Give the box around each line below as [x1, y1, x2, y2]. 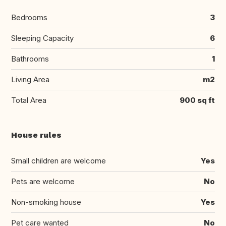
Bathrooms [11, 54, 49, 64]
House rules [11, 130, 62, 140]
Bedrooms [11, 13, 47, 23]
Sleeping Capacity [11, 33, 74, 43]
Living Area [11, 75, 49, 85]
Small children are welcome [11, 156, 106, 166]
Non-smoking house [11, 197, 81, 207]
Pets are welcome [11, 177, 75, 187]
